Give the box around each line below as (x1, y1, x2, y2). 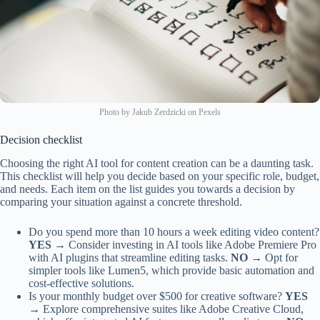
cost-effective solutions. (29, 277, 134, 290)
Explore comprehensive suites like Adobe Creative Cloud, (40, 303, 304, 316)
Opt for (262, 251, 298, 264)
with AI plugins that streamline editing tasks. (29, 251, 231, 264)
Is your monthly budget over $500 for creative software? (29, 290, 285, 303)
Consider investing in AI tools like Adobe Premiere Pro (66, 239, 316, 251)
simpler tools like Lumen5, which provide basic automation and (29, 264, 314, 277)
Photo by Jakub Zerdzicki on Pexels (99, 107, 221, 118)
